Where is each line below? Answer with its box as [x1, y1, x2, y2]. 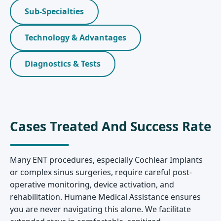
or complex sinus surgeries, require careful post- [10, 167, 192, 178]
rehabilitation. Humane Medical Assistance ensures [10, 191, 201, 203]
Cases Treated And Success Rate [10, 117, 211, 136]
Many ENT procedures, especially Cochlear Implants [10, 154, 203, 166]
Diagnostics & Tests [25, 58, 101, 70]
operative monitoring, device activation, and [10, 179, 174, 190]
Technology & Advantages [25, 32, 126, 43]
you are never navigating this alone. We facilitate [10, 204, 191, 215]
